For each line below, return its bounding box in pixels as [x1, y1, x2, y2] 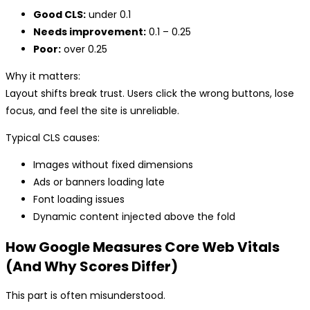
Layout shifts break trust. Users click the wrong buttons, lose [6, 86, 294, 101]
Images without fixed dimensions [33, 158, 193, 172]
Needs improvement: [33, 25, 146, 39]
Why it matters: [6, 69, 80, 84]
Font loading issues [33, 192, 125, 207]
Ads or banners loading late [33, 175, 165, 190]
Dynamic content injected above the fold [33, 210, 235, 224]
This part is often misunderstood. [6, 289, 165, 303]
